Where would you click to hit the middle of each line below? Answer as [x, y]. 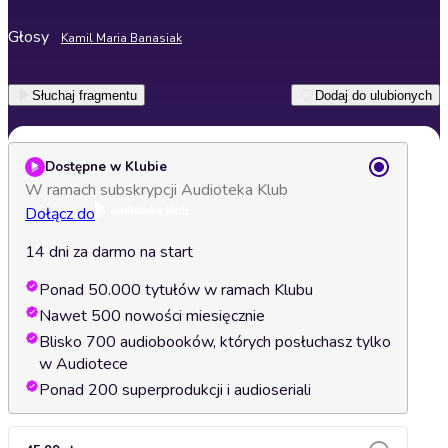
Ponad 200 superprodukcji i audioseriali [175, 390]
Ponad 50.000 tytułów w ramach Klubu [176, 290]
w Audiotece [83, 364]
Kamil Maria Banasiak [121, 38]
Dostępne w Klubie [106, 167]
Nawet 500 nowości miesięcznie [152, 316]
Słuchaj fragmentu [84, 95]
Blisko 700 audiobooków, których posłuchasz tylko [215, 342]
